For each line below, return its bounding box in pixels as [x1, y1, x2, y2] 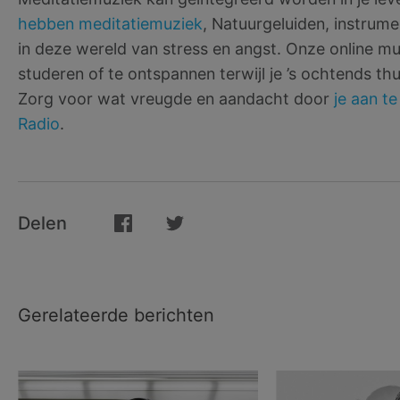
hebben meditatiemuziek [18, 13, 203, 33]
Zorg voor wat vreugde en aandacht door [18, 88, 334, 108]
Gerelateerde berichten [18, 304, 214, 327]
